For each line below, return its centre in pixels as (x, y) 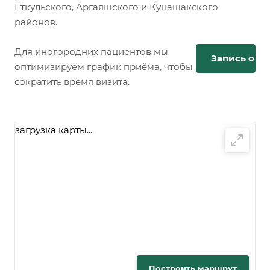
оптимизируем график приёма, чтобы (104, 67)
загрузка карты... (54, 130)
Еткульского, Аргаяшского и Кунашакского (116, 7)
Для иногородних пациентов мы (91, 52)
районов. (36, 22)
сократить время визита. (72, 82)
